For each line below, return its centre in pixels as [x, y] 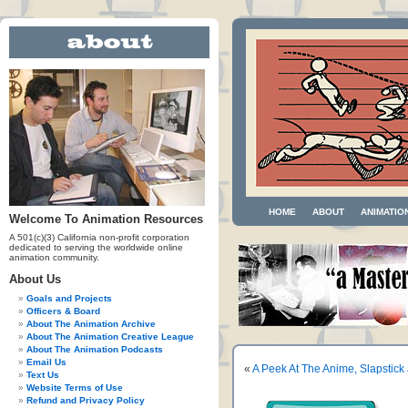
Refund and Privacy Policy [86, 400]
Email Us [46, 362]
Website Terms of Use [75, 388]
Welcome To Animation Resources [106, 219]
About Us [35, 279]
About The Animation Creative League [110, 337]
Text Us [43, 375]
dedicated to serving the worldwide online [96, 247]
